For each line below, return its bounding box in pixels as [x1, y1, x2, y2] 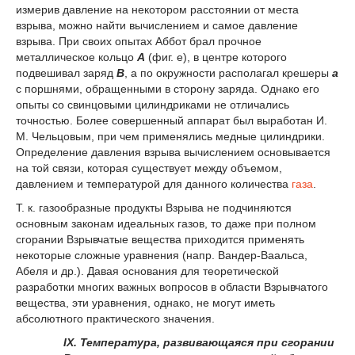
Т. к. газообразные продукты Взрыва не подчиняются [16, 200, 292, 214]
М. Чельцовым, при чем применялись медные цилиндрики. [16, 129, 325, 143]
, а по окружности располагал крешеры [124, 66, 332, 79]
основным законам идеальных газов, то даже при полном [16, 216, 316, 230]
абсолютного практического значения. [16, 311, 215, 325]
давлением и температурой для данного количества [16, 177, 292, 190]
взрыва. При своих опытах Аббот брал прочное [16, 34, 261, 48]
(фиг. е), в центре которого [145, 50, 287, 63]
